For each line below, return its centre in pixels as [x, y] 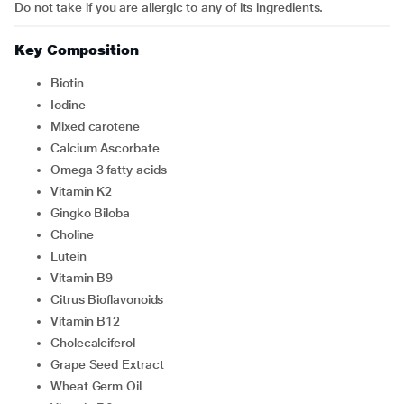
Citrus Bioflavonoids [111, 299]
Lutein [72, 256]
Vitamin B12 [89, 321]
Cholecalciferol [97, 343]
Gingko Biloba [94, 213]
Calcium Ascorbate [109, 148]
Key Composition [77, 50]
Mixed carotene [100, 126]
